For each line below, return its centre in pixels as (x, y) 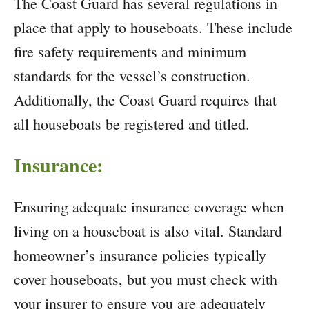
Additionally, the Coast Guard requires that (145, 100)
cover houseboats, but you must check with (146, 279)
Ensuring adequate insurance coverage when (149, 207)
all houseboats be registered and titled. (132, 124)
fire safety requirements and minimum (130, 51)
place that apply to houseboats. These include (153, 27)
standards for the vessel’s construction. (132, 76)
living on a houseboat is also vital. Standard (148, 231)
